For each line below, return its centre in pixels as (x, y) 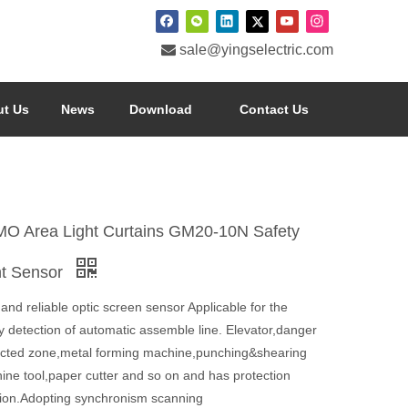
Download (160, 109)
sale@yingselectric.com (256, 49)
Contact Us (274, 109)
